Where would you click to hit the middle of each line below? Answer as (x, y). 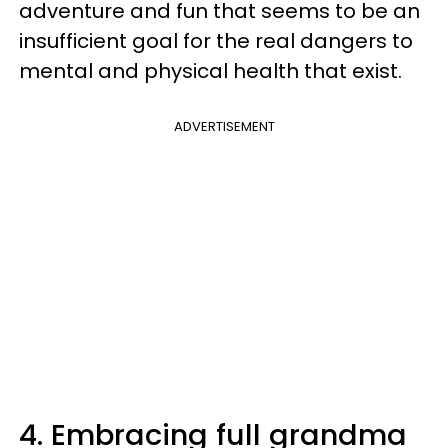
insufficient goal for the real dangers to (216, 41)
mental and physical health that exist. (210, 71)
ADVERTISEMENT (224, 127)
